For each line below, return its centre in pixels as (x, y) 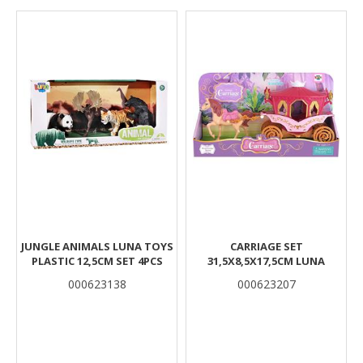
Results (44, 17)
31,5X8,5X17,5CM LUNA (266, 261)
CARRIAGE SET (266, 246)
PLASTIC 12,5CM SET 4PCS (97, 261)
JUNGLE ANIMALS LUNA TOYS (97, 246)
